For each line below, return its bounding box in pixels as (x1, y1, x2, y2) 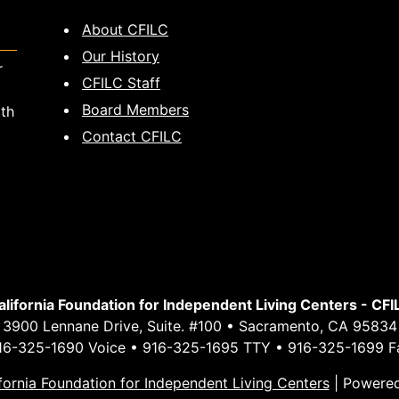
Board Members (82, 101, 189, 118)
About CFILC (82, 20, 168, 38)
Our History (82, 47, 159, 65)
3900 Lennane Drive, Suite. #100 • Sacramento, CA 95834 (2, 317, 397, 335)
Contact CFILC (82, 127, 182, 145)
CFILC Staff (82, 74, 160, 92)
